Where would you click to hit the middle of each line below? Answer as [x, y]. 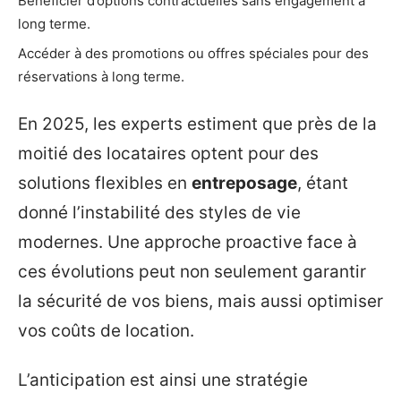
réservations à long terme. [101, 77]
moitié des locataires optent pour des [168, 153]
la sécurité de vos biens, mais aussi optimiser [200, 301]
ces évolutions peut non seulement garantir [192, 271]
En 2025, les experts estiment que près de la [197, 124]
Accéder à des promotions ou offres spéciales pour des [193, 54]
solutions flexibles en [105, 183]
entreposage [244, 183]
